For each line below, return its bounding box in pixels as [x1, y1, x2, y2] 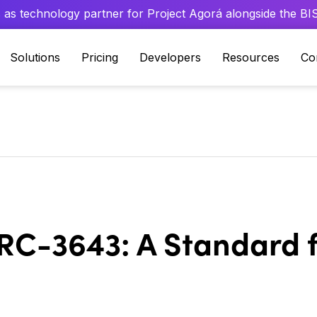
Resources [222, 50, 279, 64]
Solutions [10, 50, 60, 64]
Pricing [81, 50, 118, 64]
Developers [139, 50, 201, 64]
